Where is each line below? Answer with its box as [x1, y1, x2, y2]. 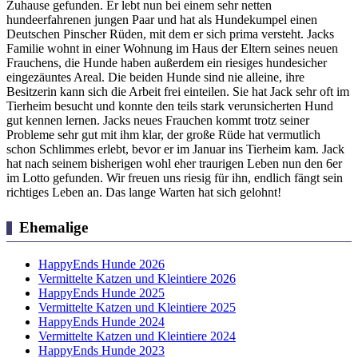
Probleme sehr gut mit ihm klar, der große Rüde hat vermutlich [6, 127, 320, 141]
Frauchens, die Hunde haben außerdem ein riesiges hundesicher [6, 55, 327, 70]
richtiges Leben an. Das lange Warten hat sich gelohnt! [6, 185, 281, 199]
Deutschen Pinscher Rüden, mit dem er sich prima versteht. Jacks [6, 26, 334, 41]
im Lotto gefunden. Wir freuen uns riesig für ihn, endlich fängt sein [6, 170, 343, 185]
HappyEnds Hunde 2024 [38, 314, 165, 328]
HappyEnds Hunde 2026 [38, 257, 165, 271]
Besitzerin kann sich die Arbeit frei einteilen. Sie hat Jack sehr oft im [6, 84, 349, 98]
